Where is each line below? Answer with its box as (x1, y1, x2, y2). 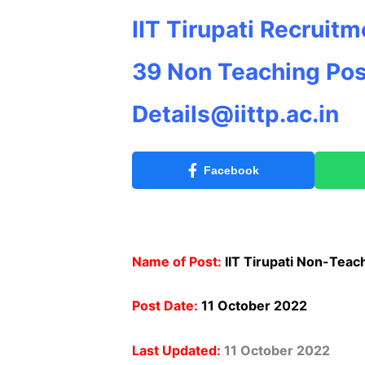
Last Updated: (132, 341, 221, 358)
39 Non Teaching (132, 58, 320, 86)
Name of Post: (132, 253, 222, 270)
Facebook (203, 164, 259, 177)
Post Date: (132, 297, 198, 314)
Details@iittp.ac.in (132, 100, 339, 128)
